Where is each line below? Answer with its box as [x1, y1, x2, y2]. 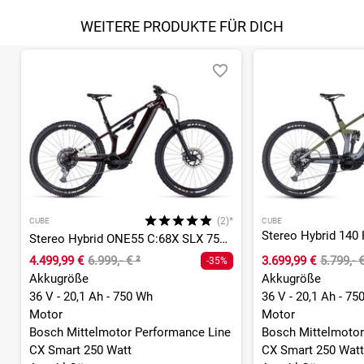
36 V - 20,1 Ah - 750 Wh [29, 288, 153, 304]
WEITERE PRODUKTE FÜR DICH [80, 18, 284, 36]
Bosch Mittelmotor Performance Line [29, 324, 231, 340]
